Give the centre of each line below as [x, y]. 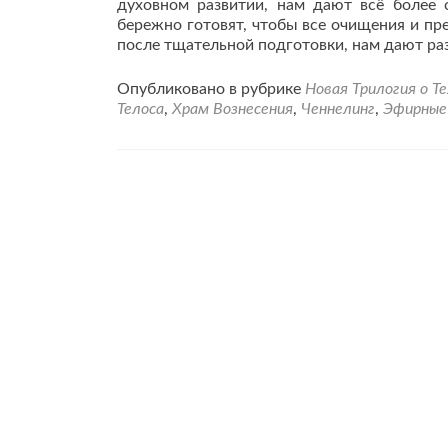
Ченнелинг [338, 109]
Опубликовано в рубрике [211, 89]
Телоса [140, 109]
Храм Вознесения [232, 109]
